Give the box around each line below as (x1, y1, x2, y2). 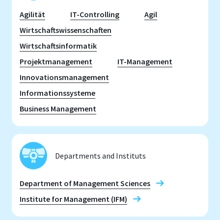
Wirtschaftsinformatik (20, 41, 97, 51)
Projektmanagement (20, 56, 92, 66)
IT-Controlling (70, 9, 119, 19)
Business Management (20, 104, 96, 113)
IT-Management (117, 56, 172, 66)
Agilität (20, 9, 45, 19)
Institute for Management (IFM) (20, 194, 127, 204)
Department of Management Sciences (20, 178, 150, 188)
